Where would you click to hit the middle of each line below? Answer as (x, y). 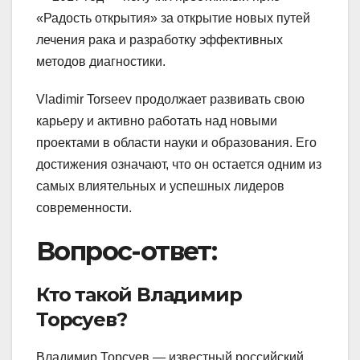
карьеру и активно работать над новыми (157, 121)
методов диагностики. (101, 62)
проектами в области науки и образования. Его (176, 143)
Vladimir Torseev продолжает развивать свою (170, 100)
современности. (84, 208)
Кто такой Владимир (139, 295)
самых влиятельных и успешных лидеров (160, 186)
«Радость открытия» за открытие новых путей (173, 18)
